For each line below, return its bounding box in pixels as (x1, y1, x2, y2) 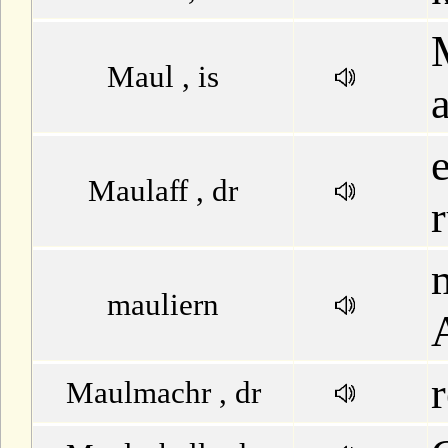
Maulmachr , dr (65, 375, 261, 410)
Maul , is (107, 59, 219, 94)
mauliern (107, 287, 219, 322)
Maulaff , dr (88, 173, 238, 208)
